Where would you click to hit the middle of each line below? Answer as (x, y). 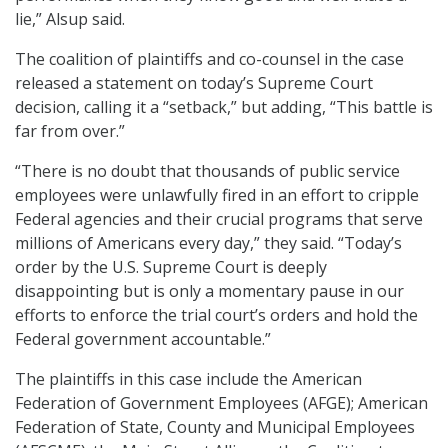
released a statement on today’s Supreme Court (194, 83)
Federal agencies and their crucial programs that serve (219, 219)
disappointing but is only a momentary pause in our (209, 291)
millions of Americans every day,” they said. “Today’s (208, 243)
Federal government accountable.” (143, 339)
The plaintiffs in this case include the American (188, 379)
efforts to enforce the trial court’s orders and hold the (216, 315)
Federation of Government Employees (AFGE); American (221, 403)
